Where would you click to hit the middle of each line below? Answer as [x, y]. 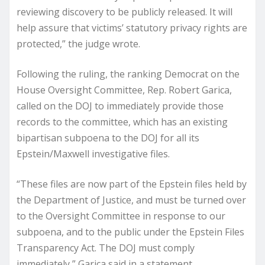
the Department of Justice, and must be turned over [131, 200]
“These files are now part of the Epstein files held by [132, 184]
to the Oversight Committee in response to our [121, 216]
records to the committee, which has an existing [122, 122]
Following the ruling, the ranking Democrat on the [128, 74]
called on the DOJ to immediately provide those [120, 106]
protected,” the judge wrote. [78, 44]
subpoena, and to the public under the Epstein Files [130, 232]
